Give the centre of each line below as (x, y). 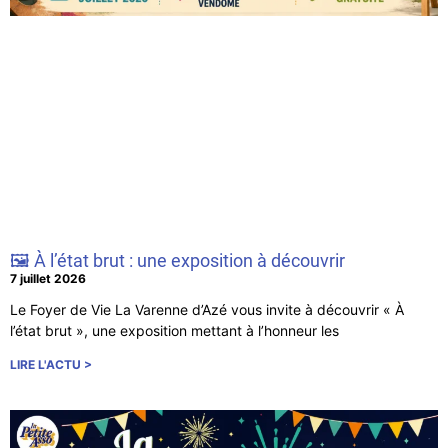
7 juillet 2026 (48, 279)
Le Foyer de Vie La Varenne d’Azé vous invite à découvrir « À (207, 310)
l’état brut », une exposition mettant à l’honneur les (174, 331)
